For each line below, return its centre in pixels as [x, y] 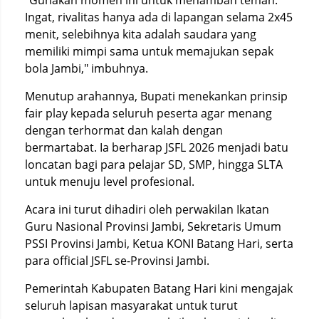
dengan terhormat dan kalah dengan [124, 130]
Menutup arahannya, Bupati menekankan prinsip [156, 96]
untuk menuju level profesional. [110, 181]
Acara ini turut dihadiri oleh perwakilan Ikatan [147, 209]
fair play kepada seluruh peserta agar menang [148, 113]
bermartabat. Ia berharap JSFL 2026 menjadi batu [157, 147]
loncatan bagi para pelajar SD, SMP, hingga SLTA [154, 164]
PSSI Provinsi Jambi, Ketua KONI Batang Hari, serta [159, 243]
